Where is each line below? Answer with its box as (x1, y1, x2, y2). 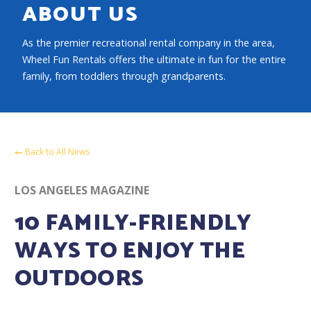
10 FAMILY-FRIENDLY (15, 205, 252, 242)
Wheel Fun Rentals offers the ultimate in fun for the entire (22, 52, 286, 66)
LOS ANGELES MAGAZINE (15, 182, 149, 198)
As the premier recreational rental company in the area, (22, 35, 275, 49)
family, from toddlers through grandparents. (22, 69, 226, 83)
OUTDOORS (15, 260, 144, 297)
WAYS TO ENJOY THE (15, 233, 246, 269)
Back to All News (23, 145, 90, 158)
